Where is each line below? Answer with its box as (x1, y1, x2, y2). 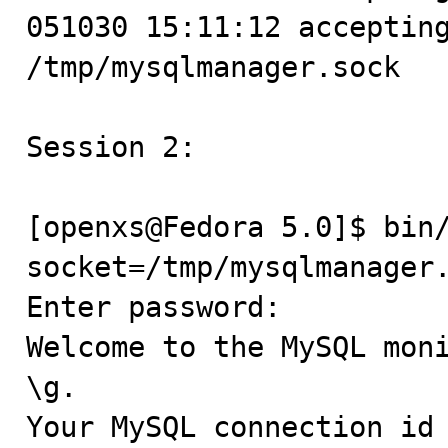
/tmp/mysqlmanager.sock (26, 50, 400, 84)
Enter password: (26, 290, 281, 324)
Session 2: (26, 130, 196, 164)
